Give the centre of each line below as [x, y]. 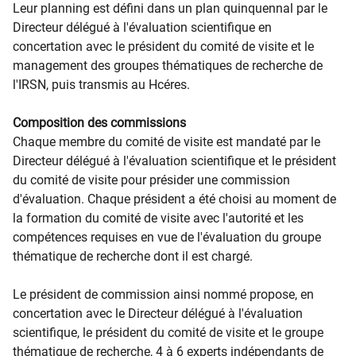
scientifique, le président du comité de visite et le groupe [168, 333]
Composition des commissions [99, 123]
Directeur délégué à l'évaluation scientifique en [142, 27]
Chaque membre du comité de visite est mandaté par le [166, 142]
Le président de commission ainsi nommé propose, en [163, 294]
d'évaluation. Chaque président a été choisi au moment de [174, 199]
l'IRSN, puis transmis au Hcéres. [104, 85]
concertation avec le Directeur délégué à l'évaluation [158, 313]
